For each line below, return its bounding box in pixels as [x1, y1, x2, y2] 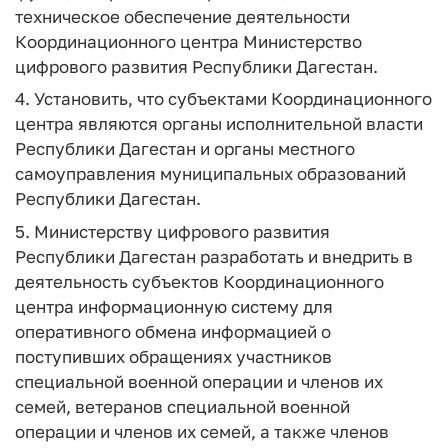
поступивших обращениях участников [15, 345, 332, 367]
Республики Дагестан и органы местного [15, 138, 355, 159]
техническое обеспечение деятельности [15, 5, 350, 27]
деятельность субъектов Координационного [15, 270, 384, 292]
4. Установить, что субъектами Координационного [15, 88, 432, 109]
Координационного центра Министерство [15, 30, 362, 52]
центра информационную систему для [15, 295, 333, 317]
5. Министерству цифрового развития [15, 220, 330, 242]
